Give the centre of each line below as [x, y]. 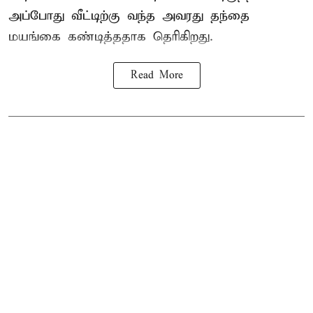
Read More [156, 75]
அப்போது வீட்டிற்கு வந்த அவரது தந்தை [129, 15]
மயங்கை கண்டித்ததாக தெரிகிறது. [111, 36]
